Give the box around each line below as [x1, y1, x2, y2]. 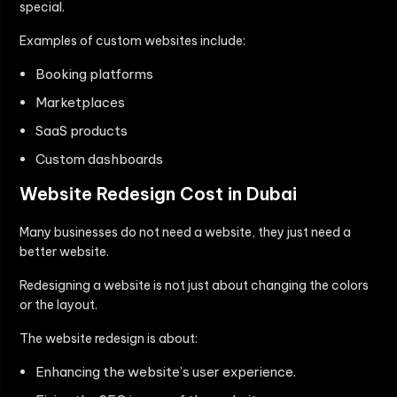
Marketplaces [35, 94, 125, 112]
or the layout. [19, 297, 97, 314]
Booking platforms [35, 66, 153, 83]
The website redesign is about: [19, 331, 198, 347]
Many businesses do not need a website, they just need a [19, 224, 351, 241]
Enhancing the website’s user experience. [35, 363, 296, 381]
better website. [19, 244, 109, 261]
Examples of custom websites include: [19, 33, 245, 50]
